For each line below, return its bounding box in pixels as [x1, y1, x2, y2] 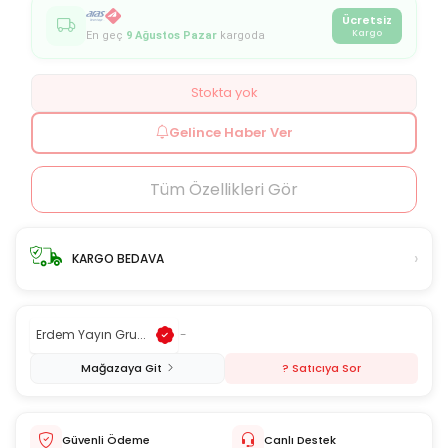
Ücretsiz [342, 11, 392, 28]
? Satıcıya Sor [282, 359, 361, 376]
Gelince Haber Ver [169, 122, 293, 142]
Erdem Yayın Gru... [36, 326, 146, 344]
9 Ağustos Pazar [126, 29, 217, 43]
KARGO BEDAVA [72, 249, 164, 267]
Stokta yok [190, 82, 258, 102]
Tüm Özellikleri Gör [150, 177, 298, 201]
